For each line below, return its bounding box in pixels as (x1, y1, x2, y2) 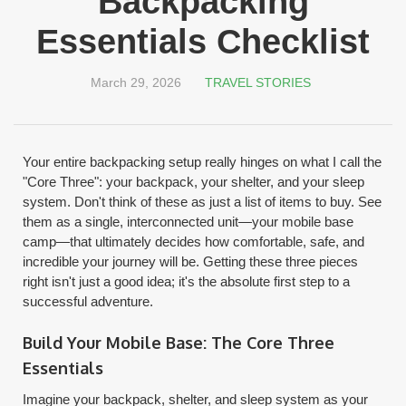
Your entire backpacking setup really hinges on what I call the (23, 154, 382, 169)
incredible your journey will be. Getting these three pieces (23, 254, 359, 269)
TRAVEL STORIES (204, 75, 311, 90)
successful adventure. (23, 294, 154, 309)
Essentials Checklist (36, 23, 370, 61)
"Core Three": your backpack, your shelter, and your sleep (23, 174, 365, 189)
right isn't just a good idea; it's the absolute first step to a (23, 274, 351, 289)
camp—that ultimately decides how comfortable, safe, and (23, 234, 365, 249)
